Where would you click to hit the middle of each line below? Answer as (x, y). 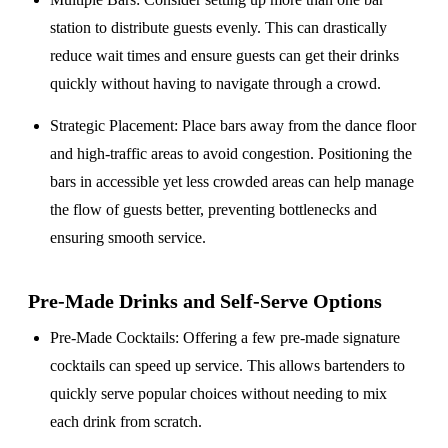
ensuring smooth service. (128, 238)
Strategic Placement (112, 126)
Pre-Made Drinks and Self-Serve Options (205, 301)
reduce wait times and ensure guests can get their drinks (225, 56)
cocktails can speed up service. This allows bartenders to (228, 366)
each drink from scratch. (126, 422)
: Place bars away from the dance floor (295, 126)
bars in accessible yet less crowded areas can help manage (232, 182)
